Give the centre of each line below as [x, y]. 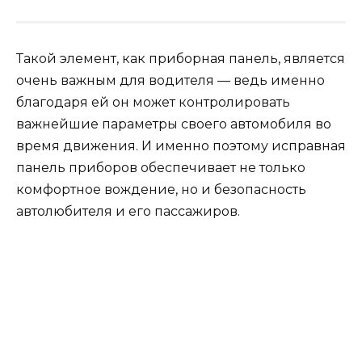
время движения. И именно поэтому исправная [181, 145]
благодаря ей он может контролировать [153, 102]
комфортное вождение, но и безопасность [161, 189]
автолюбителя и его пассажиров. [128, 211]
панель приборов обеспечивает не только [161, 167]
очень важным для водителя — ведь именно [170, 80]
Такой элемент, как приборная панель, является [181, 58]
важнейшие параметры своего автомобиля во [174, 124]
